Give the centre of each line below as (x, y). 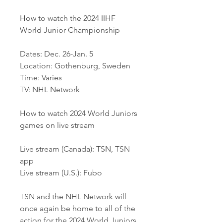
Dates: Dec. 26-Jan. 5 (56, 54)
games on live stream (57, 125)
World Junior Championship (70, 30)
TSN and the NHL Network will (73, 196)
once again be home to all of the (78, 208)
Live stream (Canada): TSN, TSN (75, 149)
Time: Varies (41, 78)
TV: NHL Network (50, 89)
